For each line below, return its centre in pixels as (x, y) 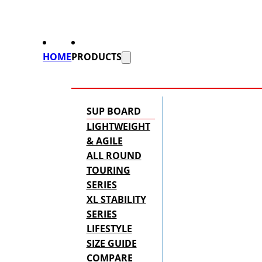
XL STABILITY (116, 200)
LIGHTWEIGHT (118, 127)
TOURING (108, 170)
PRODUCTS (97, 57)
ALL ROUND (114, 156)
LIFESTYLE (109, 229)
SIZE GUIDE (111, 244)
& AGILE (104, 141)
